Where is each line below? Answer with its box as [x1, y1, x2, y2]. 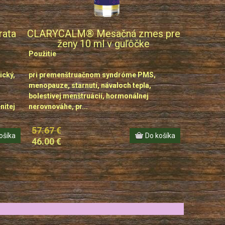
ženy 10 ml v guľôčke [57, 38, 150, 50]
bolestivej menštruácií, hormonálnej [29, 92, 149, 100]
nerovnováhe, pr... [29, 102, 88, 110]
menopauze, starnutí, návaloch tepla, [29, 81, 152, 89]
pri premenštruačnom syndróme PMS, [29, 71, 156, 79]
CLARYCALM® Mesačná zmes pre [27, 28, 180, 40]
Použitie [29, 50, 57, 58]
